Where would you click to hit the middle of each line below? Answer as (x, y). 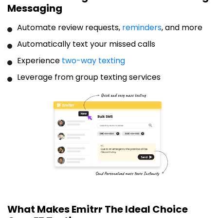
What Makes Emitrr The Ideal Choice (98, 209)
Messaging (35, 8)
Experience (39, 61)
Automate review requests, (70, 27)
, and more (182, 27)
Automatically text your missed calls (86, 44)
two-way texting (93, 61)
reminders (142, 27)
